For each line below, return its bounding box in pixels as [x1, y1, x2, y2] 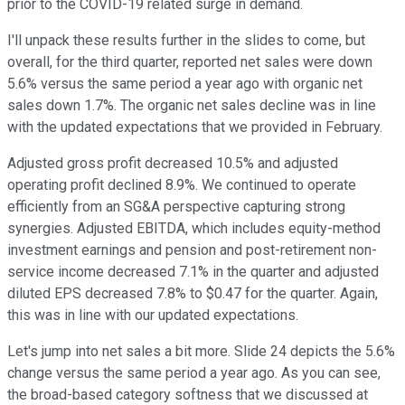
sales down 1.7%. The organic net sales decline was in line [7, 97, 376, 115]
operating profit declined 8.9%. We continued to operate [7, 176, 356, 194]
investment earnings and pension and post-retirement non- [7, 241, 377, 259]
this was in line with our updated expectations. [7, 306, 298, 325]
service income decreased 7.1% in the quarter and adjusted [7, 263, 379, 281]
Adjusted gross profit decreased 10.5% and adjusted [7, 155, 338, 173]
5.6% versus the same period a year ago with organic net [7, 75, 363, 93]
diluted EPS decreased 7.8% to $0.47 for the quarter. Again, [7, 285, 378, 303]
